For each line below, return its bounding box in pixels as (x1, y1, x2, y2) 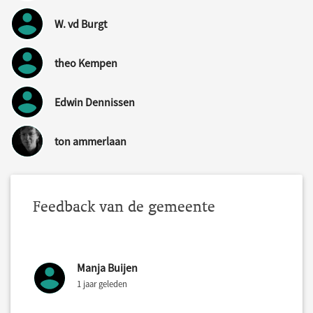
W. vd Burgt (54, 17, 107, 31)
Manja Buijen (77, 261, 138, 275)
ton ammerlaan (54, 134, 126, 149)
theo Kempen (54, 56, 117, 71)
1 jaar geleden (77, 278, 127, 290)
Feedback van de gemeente (33, 197, 215, 217)
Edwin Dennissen (54, 95, 135, 110)
